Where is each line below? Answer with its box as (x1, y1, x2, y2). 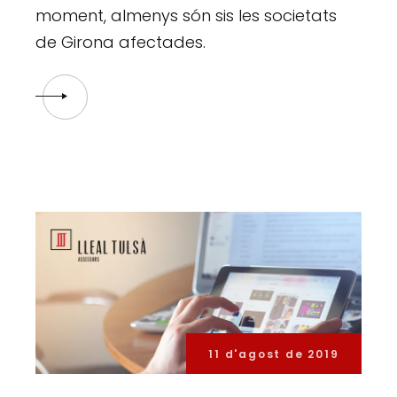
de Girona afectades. (35, 30, 206, 53)
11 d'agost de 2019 (208, 346, 339, 362)
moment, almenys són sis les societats (35, 4, 338, 27)
